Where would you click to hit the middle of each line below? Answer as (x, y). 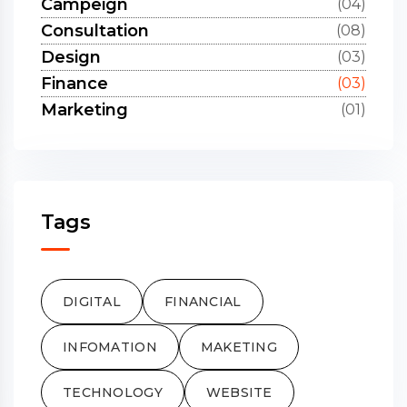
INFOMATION (110, 347)
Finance (74, 83)
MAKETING (239, 347)
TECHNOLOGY (113, 392)
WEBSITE (239, 392)
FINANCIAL (203, 301)
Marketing (84, 109)
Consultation (95, 30)
